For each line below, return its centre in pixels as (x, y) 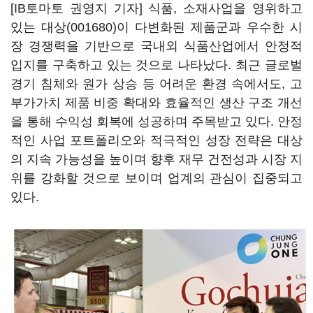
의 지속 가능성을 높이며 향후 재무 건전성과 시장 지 (156, 159)
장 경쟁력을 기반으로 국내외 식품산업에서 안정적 (156, 46)
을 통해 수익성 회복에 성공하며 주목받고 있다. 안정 (156, 122)
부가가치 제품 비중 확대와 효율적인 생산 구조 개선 (156, 103)
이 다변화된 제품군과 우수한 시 (210, 27)
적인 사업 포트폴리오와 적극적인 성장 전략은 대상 (156, 140)
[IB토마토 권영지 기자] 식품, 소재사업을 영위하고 (156, 8)
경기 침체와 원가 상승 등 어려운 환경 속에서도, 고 (156, 84)
